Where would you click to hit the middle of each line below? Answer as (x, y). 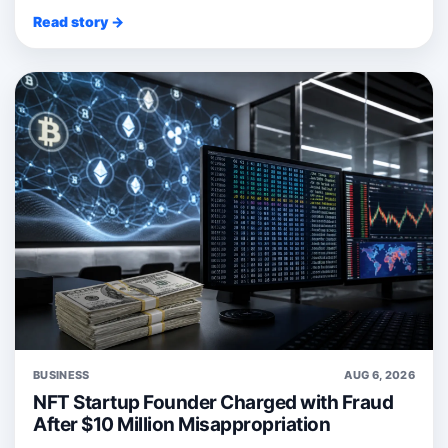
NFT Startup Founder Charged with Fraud (213, 403)
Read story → (78, 21)
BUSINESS (61, 375)
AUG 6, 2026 (379, 375)
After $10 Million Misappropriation (181, 425)
